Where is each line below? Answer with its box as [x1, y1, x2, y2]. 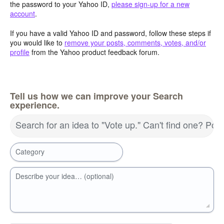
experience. [10, 98, 59, 111]
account [10, 8, 35, 19]
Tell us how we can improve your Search [10, 89, 183, 102]
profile [10, 46, 29, 57]
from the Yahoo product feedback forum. [29, 46, 159, 57]
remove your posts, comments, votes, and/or [64, 37, 206, 47]
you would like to [10, 37, 64, 47]
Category [15, 146, 44, 156]
